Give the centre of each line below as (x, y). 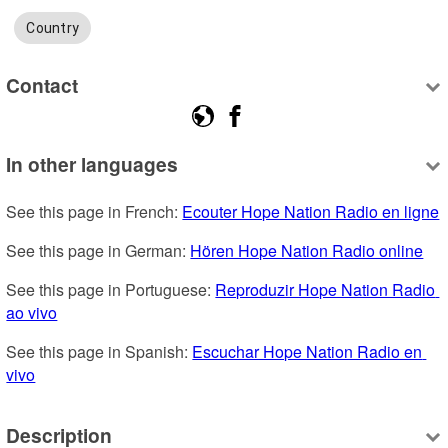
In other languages (92, 164)
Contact (42, 84)
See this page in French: (94, 212)
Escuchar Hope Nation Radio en (307, 352)
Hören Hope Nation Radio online (307, 251)
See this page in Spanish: (99, 352)
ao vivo (32, 313)
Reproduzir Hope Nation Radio (325, 290)
